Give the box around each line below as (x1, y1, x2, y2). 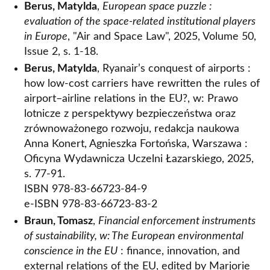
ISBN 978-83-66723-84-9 (24, 184, 147, 195)
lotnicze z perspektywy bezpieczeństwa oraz (24, 108, 236, 119)
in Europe (24, 31, 67, 42)
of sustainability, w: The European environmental (24, 231, 243, 242)
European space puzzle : (102, 1, 212, 12)
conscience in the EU (24, 246, 118, 257)
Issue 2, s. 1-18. (24, 46, 98, 57)
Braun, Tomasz (24, 216, 93, 227)
